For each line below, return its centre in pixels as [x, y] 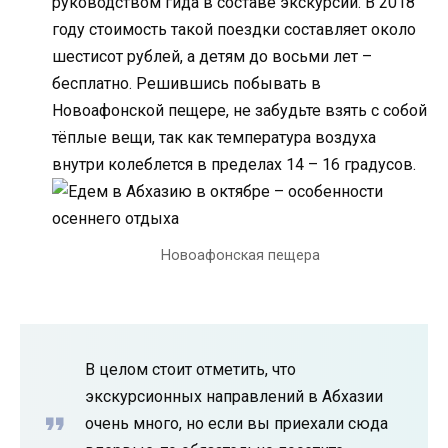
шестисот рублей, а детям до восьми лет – [212, 57]
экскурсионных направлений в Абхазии [234, 396]
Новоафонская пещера [240, 255]
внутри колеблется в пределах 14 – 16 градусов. [234, 165]
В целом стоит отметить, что [190, 369]
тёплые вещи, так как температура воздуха [214, 138]
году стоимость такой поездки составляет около [234, 30]
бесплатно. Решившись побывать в [186, 84]
